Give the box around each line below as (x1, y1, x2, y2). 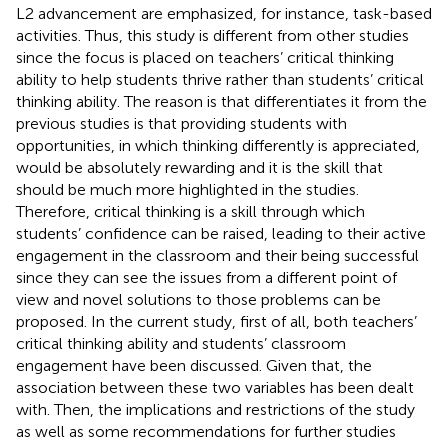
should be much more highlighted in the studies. (16, 179, 359, 199)
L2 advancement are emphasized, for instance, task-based (16, 3, 432, 23)
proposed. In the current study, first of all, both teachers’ (16, 311, 417, 331)
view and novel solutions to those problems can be (16, 289, 381, 309)
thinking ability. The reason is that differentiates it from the (16, 91, 427, 111)
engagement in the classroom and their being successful (16, 245, 419, 265)
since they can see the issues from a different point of (16, 267, 397, 287)
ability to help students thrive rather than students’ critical (16, 69, 424, 89)
